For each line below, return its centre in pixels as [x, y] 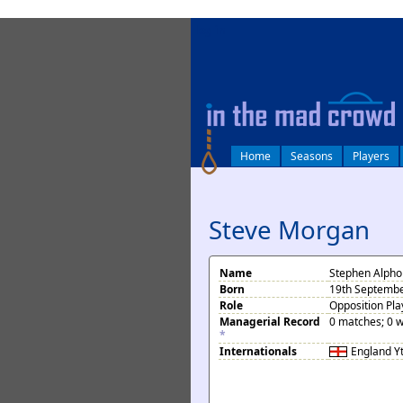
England [371, 351]
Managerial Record [270, 322]
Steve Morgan [289, 229]
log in [210, 30]
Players [371, 156]
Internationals [258, 351]
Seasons [312, 156]
